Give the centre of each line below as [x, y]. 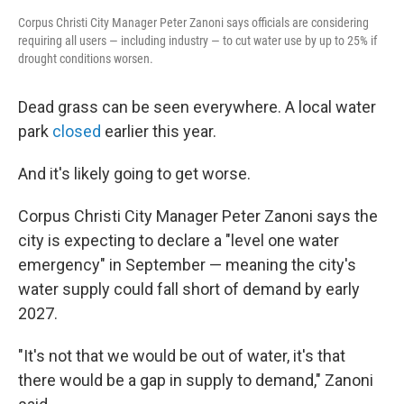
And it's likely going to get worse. [134, 174]
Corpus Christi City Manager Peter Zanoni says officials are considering [193, 23]
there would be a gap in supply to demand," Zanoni [196, 380]
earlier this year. [159, 131]
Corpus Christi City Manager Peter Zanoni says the [198, 216]
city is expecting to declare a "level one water [179, 240]
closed [77, 131]
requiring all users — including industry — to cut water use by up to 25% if [197, 41]
